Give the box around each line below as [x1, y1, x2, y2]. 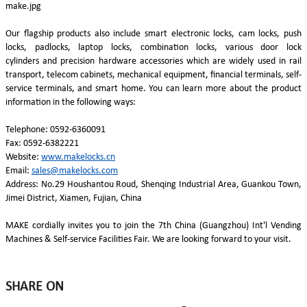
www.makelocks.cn [41, 151, 115, 162]
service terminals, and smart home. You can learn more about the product [5, 83, 302, 94]
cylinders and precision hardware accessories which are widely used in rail [5, 56, 302, 66]
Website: [5, 151, 41, 162]
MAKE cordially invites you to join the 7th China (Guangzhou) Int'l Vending [5, 220, 302, 231]
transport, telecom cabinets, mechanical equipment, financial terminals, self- [5, 69, 302, 80]
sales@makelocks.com [32, 165, 118, 176]
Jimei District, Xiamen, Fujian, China [5, 193, 142, 204]
